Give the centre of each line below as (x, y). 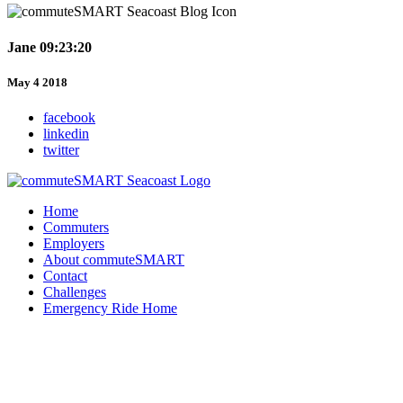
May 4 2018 (37, 82)
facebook (69, 118)
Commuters (76, 228)
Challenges (75, 292)
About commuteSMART (114, 260)
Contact (65, 276)
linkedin (66, 134)
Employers (74, 244)
